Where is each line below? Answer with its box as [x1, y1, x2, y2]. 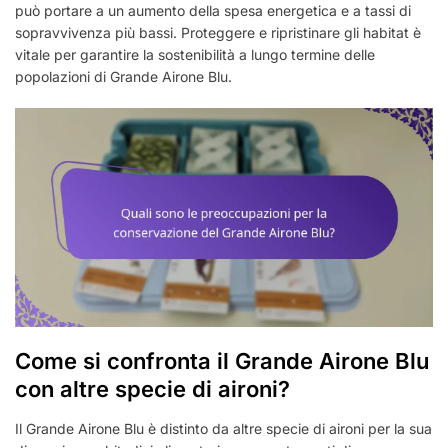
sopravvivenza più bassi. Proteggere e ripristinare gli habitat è [15, 23, 421, 41]
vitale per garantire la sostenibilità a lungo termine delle [15, 45, 375, 63]
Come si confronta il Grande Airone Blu [15, 348, 429, 375]
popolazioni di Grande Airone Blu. [15, 67, 232, 85]
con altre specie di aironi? [15, 376, 290, 403]
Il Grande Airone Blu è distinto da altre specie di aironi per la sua [15, 420, 432, 438]
